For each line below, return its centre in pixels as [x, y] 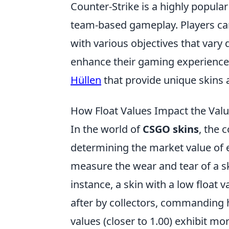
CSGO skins [171, 129]
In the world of [107, 129]
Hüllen [86, 80]
